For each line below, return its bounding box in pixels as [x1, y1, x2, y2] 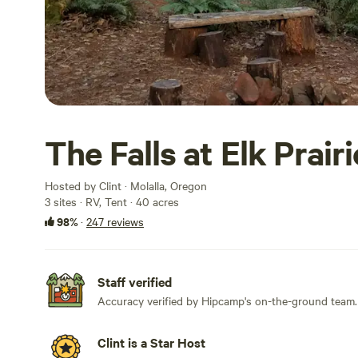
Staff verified [97, 272, 172, 290]
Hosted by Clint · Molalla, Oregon [45, 177, 207, 193]
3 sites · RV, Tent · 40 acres [45, 193, 179, 209]
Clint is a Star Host [97, 333, 205, 351]
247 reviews [86, 213, 144, 229]
